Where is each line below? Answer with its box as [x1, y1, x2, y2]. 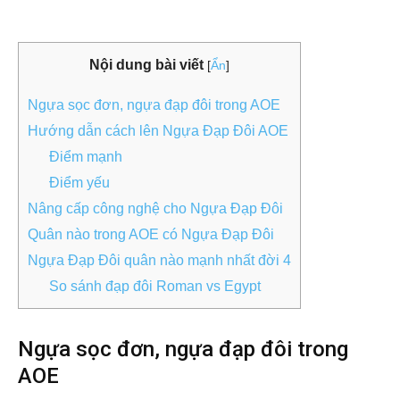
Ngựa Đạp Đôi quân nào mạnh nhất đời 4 [28, 253, 291, 269]
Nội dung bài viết [89, 57, 204, 72]
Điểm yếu [49, 175, 110, 191]
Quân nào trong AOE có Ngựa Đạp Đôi [28, 227, 274, 243]
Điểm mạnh [49, 149, 122, 165]
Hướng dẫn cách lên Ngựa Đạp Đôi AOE [28, 123, 288, 139]
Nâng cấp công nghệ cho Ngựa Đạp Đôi [28, 201, 283, 217]
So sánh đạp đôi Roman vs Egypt [49, 279, 261, 295]
